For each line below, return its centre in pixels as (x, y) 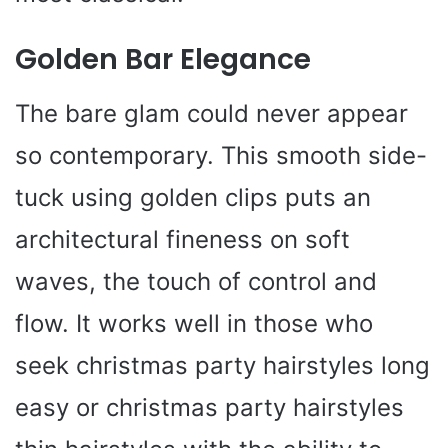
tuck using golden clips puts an (193, 197)
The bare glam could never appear (211, 113)
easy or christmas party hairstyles (209, 407)
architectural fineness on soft (182, 239)
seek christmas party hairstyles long (222, 365)
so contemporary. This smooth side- (221, 155)
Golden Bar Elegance (163, 59)
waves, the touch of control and (196, 281)
